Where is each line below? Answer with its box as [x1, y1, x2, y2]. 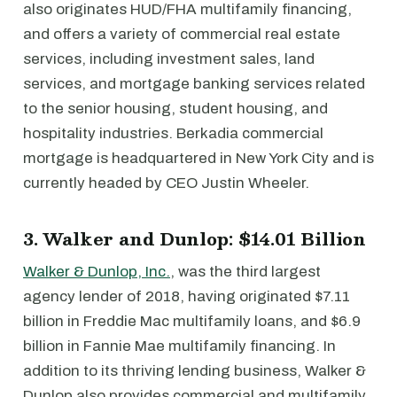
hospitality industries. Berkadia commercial [23, 124, 323, 142]
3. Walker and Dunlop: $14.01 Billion [23, 223, 367, 253]
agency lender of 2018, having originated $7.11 [23, 287, 350, 305]
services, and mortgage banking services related [23, 74, 365, 92]
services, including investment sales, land [23, 50, 315, 67]
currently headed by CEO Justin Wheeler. [23, 174, 309, 191]
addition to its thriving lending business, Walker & [23, 362, 366, 379]
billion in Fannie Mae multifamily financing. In [23, 337, 336, 354]
